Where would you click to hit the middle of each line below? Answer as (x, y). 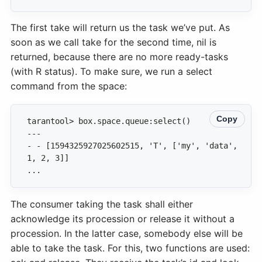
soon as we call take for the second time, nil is (113, 42)
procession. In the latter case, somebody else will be (127, 234)
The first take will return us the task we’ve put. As (120, 28)
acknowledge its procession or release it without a (123, 219)
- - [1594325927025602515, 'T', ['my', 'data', (135, 146)
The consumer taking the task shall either (102, 204)
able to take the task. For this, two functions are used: (130, 248)
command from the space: (69, 86)
